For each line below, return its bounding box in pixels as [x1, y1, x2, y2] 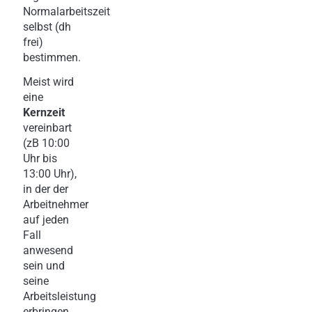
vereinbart [23, 120, 72, 134]
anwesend [23, 243, 73, 257]
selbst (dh [23, 19, 71, 33]
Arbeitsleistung [23, 289, 96, 303]
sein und [23, 258, 65, 272]
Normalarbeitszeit [23, 4, 110, 18]
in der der [23, 182, 68, 196]
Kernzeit [23, 105, 65, 119]
